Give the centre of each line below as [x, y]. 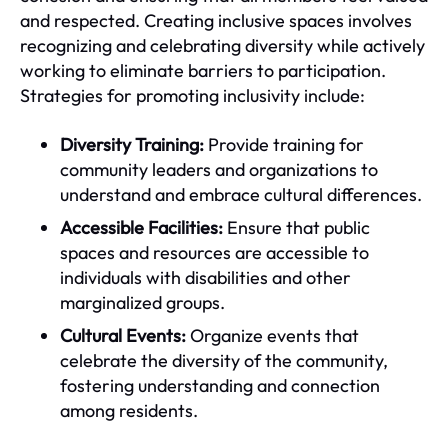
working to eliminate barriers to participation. [203, 70]
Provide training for [284, 144]
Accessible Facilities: [141, 227]
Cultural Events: [123, 335]
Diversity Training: [132, 144]
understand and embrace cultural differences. [241, 194]
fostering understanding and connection [220, 385]
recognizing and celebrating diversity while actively [222, 45]
